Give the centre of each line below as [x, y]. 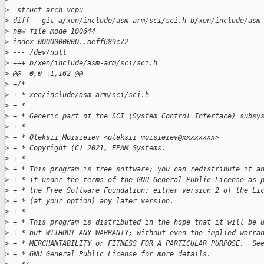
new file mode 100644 [52, 32]
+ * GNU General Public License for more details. [110, 254]
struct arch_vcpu [46, 10]
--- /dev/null [38, 53]
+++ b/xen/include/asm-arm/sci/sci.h [83, 63]
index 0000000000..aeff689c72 [69, 42]
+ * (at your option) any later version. [91, 201]
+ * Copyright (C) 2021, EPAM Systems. [87, 148]
